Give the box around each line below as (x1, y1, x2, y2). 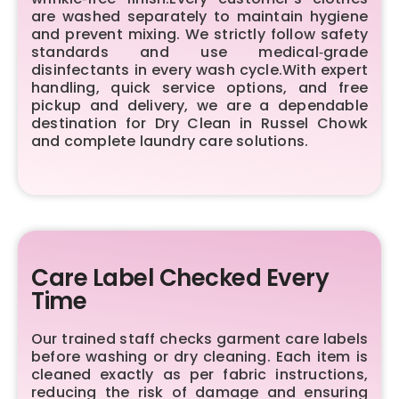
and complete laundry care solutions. (31, 130, 309, 151)
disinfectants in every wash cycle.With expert (31, 59, 368, 80)
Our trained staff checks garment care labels (31, 328, 368, 349)
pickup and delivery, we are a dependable (31, 94, 368, 116)
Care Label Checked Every (31, 261, 329, 294)
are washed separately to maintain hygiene (31, 5, 368, 27)
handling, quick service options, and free (31, 77, 368, 98)
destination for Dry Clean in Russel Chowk (31, 112, 368, 134)
